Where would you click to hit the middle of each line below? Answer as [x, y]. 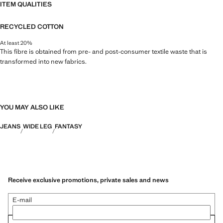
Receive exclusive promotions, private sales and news [88, 180]
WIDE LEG [38, 126]
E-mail [22, 200]
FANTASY [68, 126]
